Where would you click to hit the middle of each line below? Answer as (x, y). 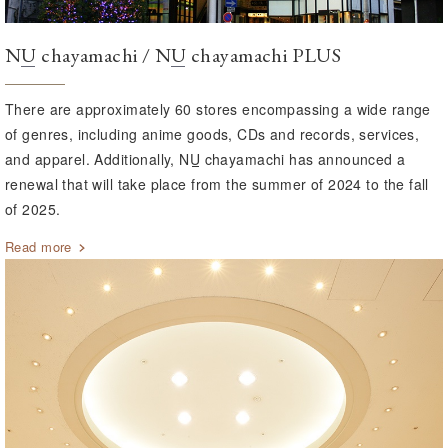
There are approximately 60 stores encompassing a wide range (218, 109)
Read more (38, 246)
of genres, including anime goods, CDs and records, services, (212, 134)
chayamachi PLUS (264, 55)
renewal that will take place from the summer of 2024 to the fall (217, 184)
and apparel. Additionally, (92, 159)
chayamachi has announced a (303, 159)
